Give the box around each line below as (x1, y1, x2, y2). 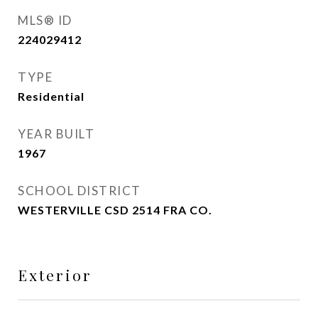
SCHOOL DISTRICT (18, 183, 141, 198)
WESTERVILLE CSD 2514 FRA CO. (18, 203, 212, 216)
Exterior (18, 265, 92, 285)
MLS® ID (18, 13, 72, 28)
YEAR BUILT (18, 126, 94, 141)
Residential (18, 89, 84, 103)
